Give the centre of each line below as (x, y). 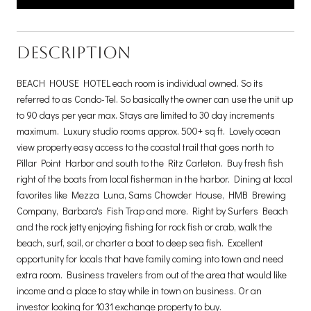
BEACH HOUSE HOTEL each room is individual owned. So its (140, 83)
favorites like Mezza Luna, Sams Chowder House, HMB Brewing (151, 194)
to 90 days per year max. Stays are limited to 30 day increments (146, 115)
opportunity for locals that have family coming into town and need (150, 258)
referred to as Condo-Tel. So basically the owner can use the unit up (155, 99)
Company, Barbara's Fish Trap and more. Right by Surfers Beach (152, 210)
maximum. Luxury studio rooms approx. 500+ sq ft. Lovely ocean (149, 131)
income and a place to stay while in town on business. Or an (139, 290)
